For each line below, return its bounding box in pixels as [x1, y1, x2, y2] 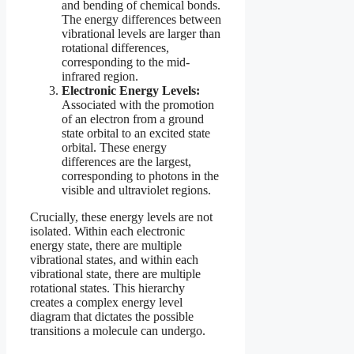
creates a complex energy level [30, 296, 183, 310]
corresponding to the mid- [62, 55, 190, 70]
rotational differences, [62, 41, 169, 55]
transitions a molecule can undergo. [30, 324, 205, 338]
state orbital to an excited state [62, 126, 210, 141]
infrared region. [62, 70, 138, 84]
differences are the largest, [62, 155, 191, 169]
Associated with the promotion [62, 98, 214, 112]
